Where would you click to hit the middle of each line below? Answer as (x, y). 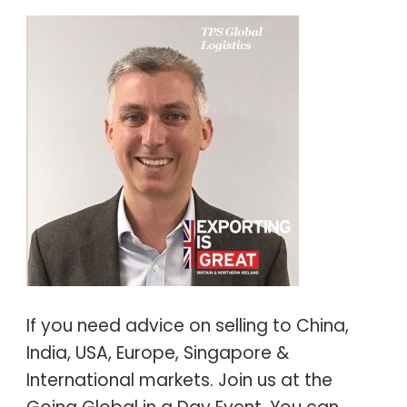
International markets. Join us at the (179, 380)
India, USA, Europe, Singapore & (157, 352)
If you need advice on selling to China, (187, 325)
